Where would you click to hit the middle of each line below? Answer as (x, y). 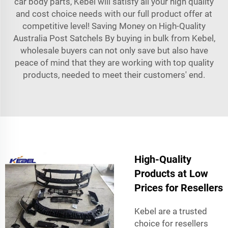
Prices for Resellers (179, 188)
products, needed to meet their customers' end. (114, 75)
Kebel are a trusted (171, 211)
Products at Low (171, 173)
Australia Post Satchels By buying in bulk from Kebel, (114, 38)
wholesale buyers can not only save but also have (114, 50)
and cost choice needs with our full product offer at (114, 13)
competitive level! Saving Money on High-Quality (114, 26)
